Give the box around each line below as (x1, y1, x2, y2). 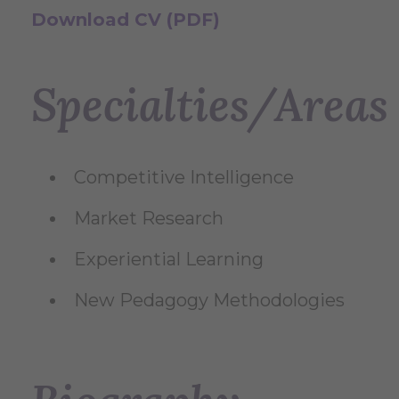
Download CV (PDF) (31, 9, 220, 31)
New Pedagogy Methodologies (74, 289, 345, 312)
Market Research (74, 208, 224, 230)
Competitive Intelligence (74, 167, 294, 189)
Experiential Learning (74, 248, 264, 271)
